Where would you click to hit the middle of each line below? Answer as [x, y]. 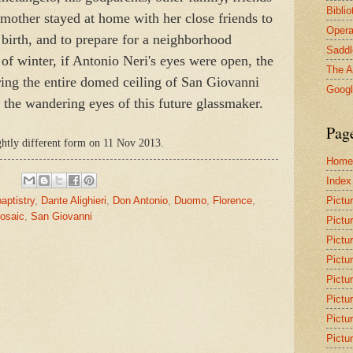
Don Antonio [140, 201]
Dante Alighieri [74, 201]
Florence [232, 201]
